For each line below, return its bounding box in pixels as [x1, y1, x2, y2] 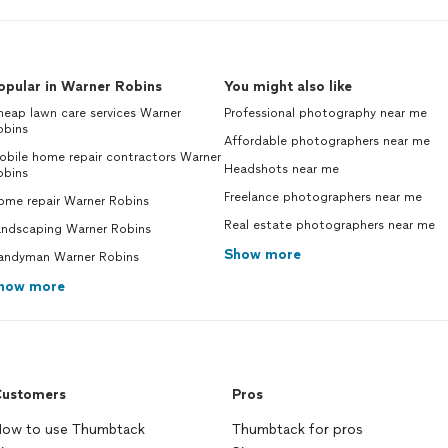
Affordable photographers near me [224, 134, 430, 148]
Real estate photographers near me [224, 218, 435, 232]
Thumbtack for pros [232, 421, 363, 438]
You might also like [224, 78, 352, 95]
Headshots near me [224, 162, 339, 176]
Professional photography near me [224, 106, 427, 120]
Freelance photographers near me [224, 190, 422, 204]
